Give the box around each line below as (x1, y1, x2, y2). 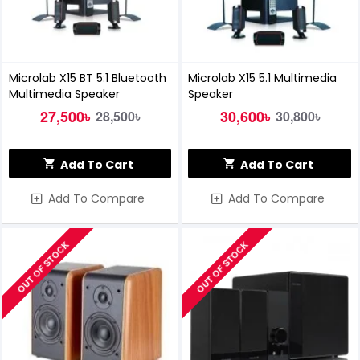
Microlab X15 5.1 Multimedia (188, 70, 337, 87)
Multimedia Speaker (8, 86, 120, 103)
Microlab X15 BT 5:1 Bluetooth (8, 70, 166, 87)
